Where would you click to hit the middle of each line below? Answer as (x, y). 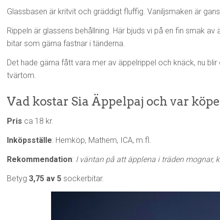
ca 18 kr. (38, 121)
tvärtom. (22, 75)
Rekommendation (40, 159)
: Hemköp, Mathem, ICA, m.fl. (102, 140)
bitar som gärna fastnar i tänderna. (66, 43)
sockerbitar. (83, 179)
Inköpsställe (29, 140)
